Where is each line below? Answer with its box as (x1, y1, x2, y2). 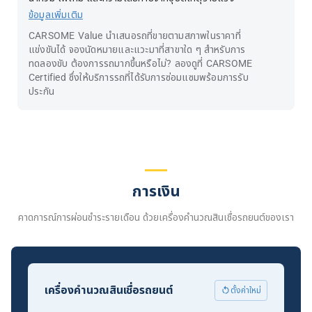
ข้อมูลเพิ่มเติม (29, 7, 83, 22)
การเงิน (132, 180, 180, 203)
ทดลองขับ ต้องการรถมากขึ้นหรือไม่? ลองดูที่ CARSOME (29, 56, 253, 71)
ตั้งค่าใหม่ (231, 283, 261, 297)
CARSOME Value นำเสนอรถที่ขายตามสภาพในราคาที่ (29, 28, 241, 43)
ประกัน (29, 84, 54, 99)
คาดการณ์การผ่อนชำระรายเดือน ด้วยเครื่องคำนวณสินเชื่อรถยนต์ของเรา (18, 210, 294, 225)
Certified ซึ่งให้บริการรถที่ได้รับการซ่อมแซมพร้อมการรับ (29, 70, 249, 85)
